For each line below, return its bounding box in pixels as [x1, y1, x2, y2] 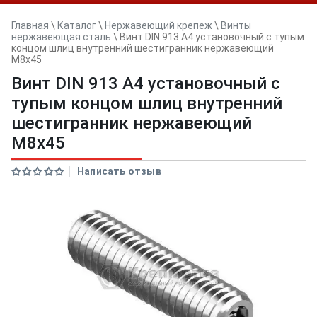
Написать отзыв [77, 166, 161, 177]
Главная [11, 20, 49, 31]
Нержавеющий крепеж [105, 20, 212, 31]
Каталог [57, 20, 96, 31]
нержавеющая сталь [11, 31, 111, 42]
